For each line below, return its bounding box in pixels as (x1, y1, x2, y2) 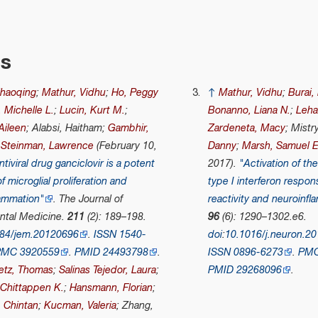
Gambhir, (108, 120, 150, 137)
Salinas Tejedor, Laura (59, 262, 157, 279)
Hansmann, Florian (70, 280, 153, 297)
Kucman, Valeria (44, 297, 117, 314)
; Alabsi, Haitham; (26, 120, 109, 137)
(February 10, (94, 138, 158, 155)
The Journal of (59, 191, 124, 208)
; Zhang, (116, 297, 154, 314)
